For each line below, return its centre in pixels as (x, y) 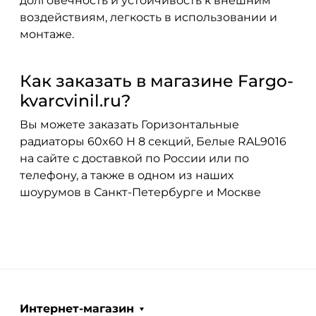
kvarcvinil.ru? (75, 100)
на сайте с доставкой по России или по (134, 158)
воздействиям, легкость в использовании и (148, 17)
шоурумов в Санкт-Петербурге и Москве (140, 192)
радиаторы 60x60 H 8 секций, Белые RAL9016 (153, 141)
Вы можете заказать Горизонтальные (129, 124)
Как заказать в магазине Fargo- (157, 80)
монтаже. (47, 34)
